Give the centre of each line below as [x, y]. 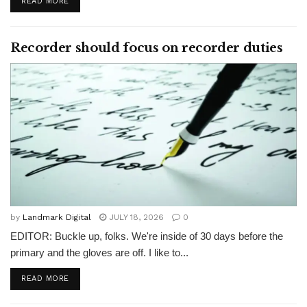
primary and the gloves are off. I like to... [99, 253]
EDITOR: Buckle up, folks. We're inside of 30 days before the [147, 236]
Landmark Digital [57, 217]
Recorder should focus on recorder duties [147, 48]
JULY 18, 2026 [135, 217]
